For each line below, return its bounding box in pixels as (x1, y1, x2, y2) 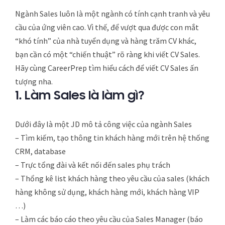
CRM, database (15, 146, 66, 156)
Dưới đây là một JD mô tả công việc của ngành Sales (15, 119, 192, 129)
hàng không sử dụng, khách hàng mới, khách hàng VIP (15, 186, 199, 197)
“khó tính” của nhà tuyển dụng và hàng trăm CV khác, (15, 35, 196, 46)
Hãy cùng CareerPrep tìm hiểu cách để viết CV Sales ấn (15, 62, 198, 73)
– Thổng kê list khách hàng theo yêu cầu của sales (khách (15, 173, 209, 183)
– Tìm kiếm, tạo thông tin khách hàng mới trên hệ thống (15, 132, 209, 143)
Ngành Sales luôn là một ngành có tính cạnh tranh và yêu (15, 8, 210, 19)
